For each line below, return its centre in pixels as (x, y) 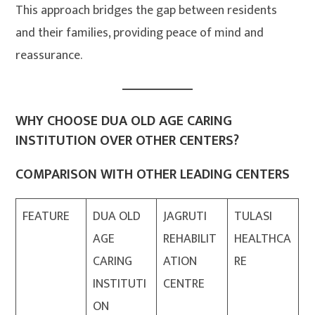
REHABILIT (190, 239)
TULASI (253, 217)
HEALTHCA (263, 239)
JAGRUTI (185, 217)
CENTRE (184, 284)
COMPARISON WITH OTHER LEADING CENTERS (153, 175)
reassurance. (49, 56)
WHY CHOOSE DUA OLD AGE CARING (124, 121)
